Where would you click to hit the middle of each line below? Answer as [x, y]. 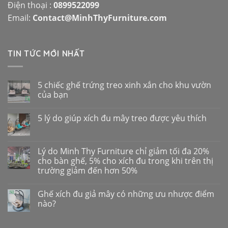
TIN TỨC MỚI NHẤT [46, 54]
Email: [20, 18]
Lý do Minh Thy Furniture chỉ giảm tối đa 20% [123, 151]
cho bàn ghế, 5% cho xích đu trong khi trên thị [125, 161]
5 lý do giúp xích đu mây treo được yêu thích [122, 118]
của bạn [53, 94]
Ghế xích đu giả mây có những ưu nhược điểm [126, 194]
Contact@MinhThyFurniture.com [100, 18]
